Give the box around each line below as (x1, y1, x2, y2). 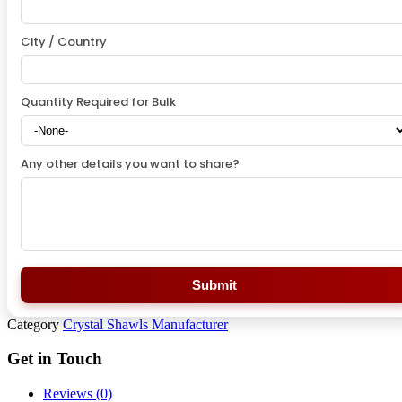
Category (7, 316, 59, 332)
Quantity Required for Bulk (21, 92, 176, 110)
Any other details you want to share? (21, 154, 240, 172)
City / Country (21, 32, 107, 50)
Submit (192, 276, 237, 293)
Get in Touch (7, 349, 102, 369)
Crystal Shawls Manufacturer (63, 316, 228, 332)
